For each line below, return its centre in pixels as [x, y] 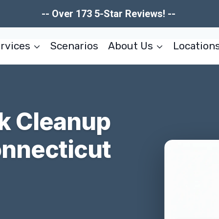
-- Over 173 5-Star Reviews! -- [109, 14]
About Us [130, 46]
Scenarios [75, 46]
